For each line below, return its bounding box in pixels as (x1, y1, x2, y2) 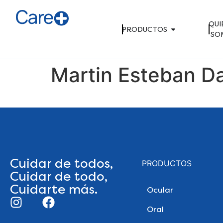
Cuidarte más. (10, 182, 98, 197)
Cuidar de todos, (10, 156, 113, 171)
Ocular (146, 185, 173, 195)
